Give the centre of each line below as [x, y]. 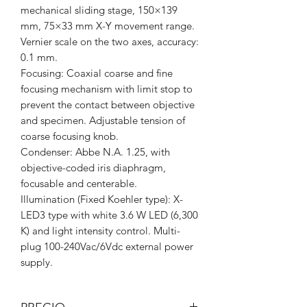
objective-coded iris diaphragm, [93, 167]
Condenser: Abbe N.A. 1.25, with [95, 151]
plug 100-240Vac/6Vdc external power [107, 246]
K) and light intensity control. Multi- [100, 230]
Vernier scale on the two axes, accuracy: [110, 41]
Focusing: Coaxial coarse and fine [97, 73]
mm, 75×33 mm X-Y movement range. [108, 25]
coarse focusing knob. [70, 136]
